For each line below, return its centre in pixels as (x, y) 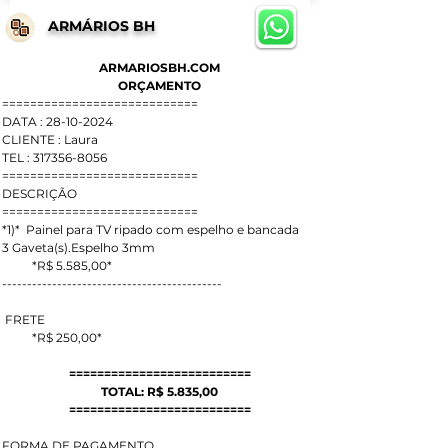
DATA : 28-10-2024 (57, 121)
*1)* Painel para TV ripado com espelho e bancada (150, 229)
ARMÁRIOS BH (101, 26)
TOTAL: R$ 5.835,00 (159, 391)
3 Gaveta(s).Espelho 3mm (78, 247)
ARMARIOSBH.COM (159, 67)
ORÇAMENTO (159, 85)
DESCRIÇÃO (39, 193)
